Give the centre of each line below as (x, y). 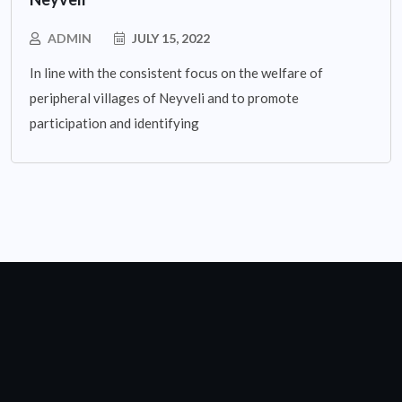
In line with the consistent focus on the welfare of (176, 72)
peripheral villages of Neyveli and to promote (164, 97)
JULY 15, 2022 (170, 38)
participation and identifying (114, 122)
